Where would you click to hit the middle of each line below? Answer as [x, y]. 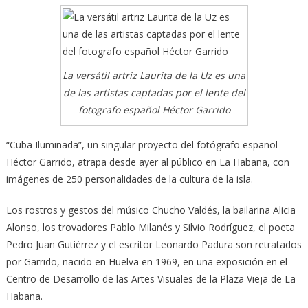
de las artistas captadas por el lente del [154, 93]
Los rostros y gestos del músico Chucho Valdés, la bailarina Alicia [151, 210]
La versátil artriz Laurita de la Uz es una [154, 76]
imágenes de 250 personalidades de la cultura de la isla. [129, 179]
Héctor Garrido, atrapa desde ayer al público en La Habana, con [147, 162]
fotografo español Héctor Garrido [154, 110]
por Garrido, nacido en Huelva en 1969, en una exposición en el [146, 262]
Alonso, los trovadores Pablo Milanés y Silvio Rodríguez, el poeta [150, 228]
